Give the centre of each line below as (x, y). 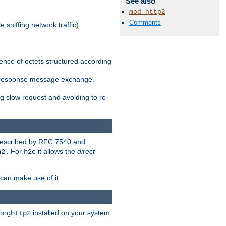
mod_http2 (147, 12)
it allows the (56, 152)
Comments (145, 23)
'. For (14, 152)
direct (86, 152)
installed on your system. (71, 213)
